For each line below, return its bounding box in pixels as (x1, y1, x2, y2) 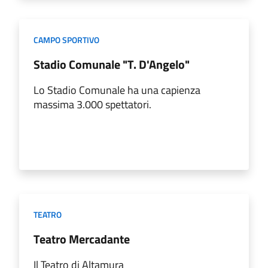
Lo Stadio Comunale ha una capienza (33, 81, 200, 98)
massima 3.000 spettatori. (33, 96, 151, 112)
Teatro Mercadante (33, 229, 130, 248)
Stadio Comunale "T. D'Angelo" (33, 54, 190, 74)
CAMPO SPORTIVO (33, 33, 99, 46)
